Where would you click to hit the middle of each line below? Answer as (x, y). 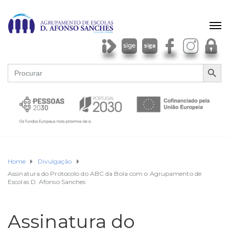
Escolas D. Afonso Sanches (47, 182)
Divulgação (55, 162)
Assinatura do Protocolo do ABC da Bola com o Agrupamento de (105, 174)
